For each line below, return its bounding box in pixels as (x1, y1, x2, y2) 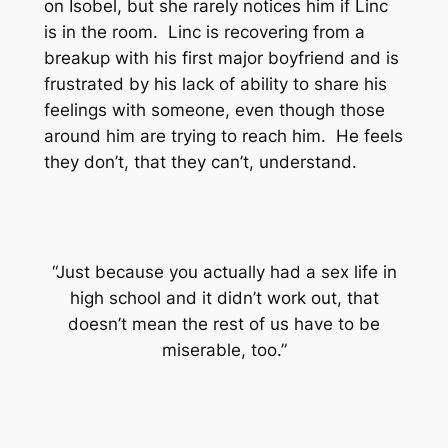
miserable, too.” (161, 339, 287, 360)
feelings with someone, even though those (43, 99, 385, 120)
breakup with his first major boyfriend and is (43, 47, 399, 68)
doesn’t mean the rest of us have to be (68, 313, 380, 334)
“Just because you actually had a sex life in (51, 261, 397, 282)
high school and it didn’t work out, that (69, 287, 379, 308)
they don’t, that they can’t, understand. (43, 151, 357, 172)
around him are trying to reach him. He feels (43, 125, 403, 146)
